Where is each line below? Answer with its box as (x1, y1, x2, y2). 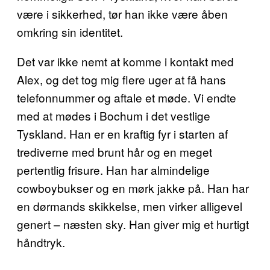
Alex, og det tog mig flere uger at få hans (17, 71, 226, 87)
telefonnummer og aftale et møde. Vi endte (17, 89, 236, 105)
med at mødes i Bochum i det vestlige (17, 107, 210, 124)
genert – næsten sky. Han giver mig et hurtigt (17, 216, 249, 232)
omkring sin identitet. (17, 24, 123, 40)
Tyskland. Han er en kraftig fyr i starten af (17, 125, 228, 142)
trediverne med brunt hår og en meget (17, 143, 212, 160)
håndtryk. (17, 234, 65, 250)
